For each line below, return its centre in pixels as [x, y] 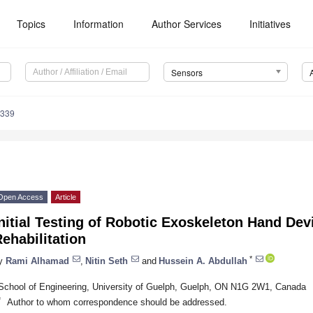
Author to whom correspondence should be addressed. [117, 302]
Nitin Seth [107, 261]
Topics [31, 24]
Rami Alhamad [37, 261]
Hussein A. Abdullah [203, 261]
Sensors [187, 73]
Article [66, 197]
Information [99, 24]
